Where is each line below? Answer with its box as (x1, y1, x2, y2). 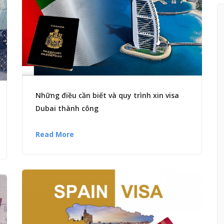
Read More (35, 129, 74, 139)
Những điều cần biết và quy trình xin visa (35, 90, 179, 100)
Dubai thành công (35, 103, 98, 113)
